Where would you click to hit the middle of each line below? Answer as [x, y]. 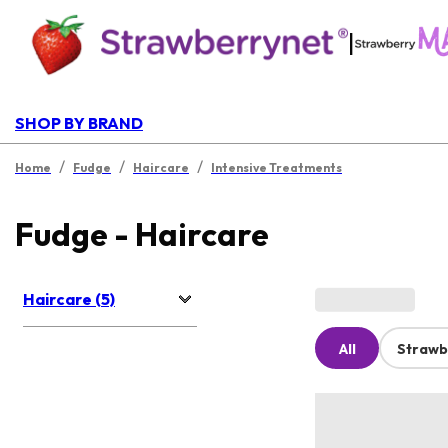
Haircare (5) [69, 299]
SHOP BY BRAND [79, 123]
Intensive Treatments [276, 167]
